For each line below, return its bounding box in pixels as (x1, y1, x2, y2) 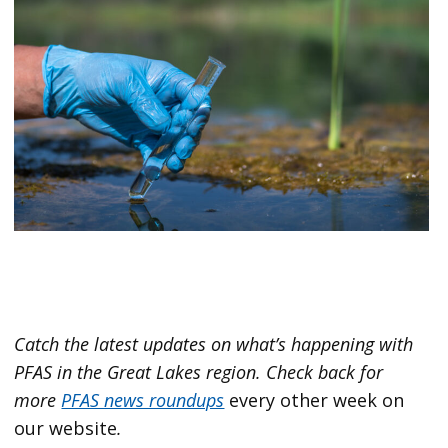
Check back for (266, 360, 384, 385)
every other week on (224, 388, 405, 413)
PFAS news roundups (61, 388, 225, 413)
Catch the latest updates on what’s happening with (14, 332, 414, 357)
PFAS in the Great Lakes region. (14, 360, 267, 385)
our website (14, 416, 118, 441)
